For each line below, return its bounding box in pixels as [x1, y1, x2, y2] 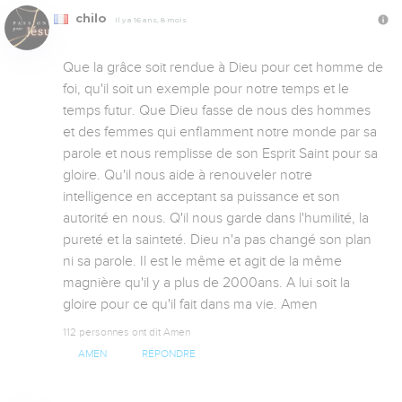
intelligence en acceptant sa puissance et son [63, 188, 340, 205]
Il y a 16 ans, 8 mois [115, 15, 187, 25]
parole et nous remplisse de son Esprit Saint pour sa [63, 145, 378, 162]
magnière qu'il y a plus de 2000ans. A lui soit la [63, 275, 350, 292]
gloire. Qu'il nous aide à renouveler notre [63, 167, 312, 184]
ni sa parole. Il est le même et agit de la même [63, 253, 342, 270]
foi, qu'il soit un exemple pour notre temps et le [63, 81, 349, 98]
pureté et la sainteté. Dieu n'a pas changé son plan [63, 232, 371, 249]
